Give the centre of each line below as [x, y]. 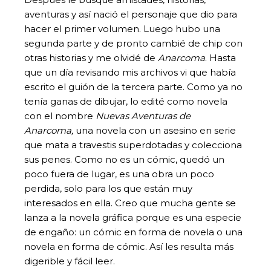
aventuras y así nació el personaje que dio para [131, 14]
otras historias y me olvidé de [91, 57]
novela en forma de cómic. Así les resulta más [129, 246]
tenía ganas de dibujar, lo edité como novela [126, 101]
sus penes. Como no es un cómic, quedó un [124, 159]
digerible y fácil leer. [70, 261]
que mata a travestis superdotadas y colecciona [133, 145]
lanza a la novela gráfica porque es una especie [133, 217]
